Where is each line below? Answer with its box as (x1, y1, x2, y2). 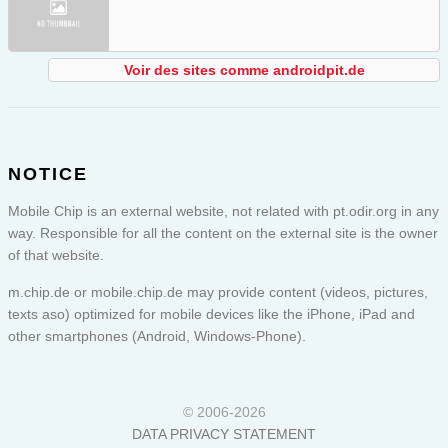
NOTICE (8, 164, 88, 185)
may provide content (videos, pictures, (183, 284, 428, 301)
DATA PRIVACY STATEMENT (132, 426, 316, 443)
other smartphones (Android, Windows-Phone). (8, 328, 306, 345)
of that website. (8, 247, 104, 264)
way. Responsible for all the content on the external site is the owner (8, 225, 438, 242)
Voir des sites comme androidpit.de (123, 62, 365, 79)
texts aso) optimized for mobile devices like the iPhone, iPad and (8, 306, 415, 323)
